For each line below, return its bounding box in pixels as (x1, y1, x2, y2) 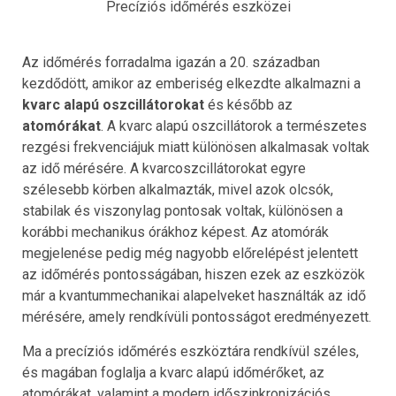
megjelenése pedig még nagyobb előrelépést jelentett (22, 244, 358, 262)
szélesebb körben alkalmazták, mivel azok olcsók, (22, 180, 333, 198)
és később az (204, 95, 293, 113)
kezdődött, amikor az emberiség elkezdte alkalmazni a (22, 74, 361, 92)
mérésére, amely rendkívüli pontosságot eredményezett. (22, 308, 371, 325)
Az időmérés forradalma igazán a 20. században (22, 53, 320, 71)
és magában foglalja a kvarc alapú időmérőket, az (22, 363, 324, 381)
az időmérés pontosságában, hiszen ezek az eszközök (22, 265, 365, 283)
